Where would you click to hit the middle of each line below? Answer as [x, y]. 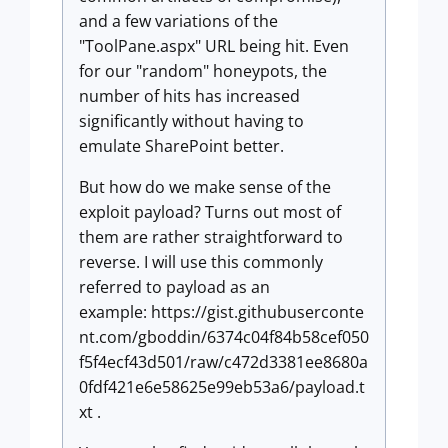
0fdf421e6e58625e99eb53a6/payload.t [222, 387]
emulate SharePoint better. [181, 146]
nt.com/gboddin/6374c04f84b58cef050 [224, 337]
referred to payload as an [174, 287]
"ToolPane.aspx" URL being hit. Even [214, 46]
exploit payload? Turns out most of [210, 212]
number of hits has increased [189, 96]
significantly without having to [191, 121]
